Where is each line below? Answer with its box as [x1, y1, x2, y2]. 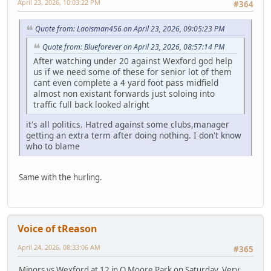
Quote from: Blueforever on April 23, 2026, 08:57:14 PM [42, 41, 224, 52]
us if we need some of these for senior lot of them [33, 65, 232, 77]
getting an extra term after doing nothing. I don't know [26, 129, 241, 141]
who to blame [26, 140, 80, 152]
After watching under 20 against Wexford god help [33, 54, 232, 67]
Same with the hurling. [19, 171, 102, 183]
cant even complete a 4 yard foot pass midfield [33, 76, 218, 88]
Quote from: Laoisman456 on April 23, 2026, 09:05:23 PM [35, 24, 224, 34]
